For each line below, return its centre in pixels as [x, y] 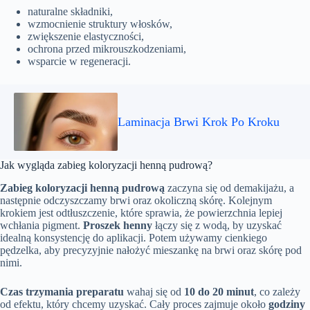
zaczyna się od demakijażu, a [229, 188]
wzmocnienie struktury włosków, [100, 24]
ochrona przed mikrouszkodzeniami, [107, 49]
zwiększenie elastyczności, [86, 37]
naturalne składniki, [70, 12]
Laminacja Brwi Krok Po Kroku [199, 121]
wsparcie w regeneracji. [79, 62]
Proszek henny [118, 226]
